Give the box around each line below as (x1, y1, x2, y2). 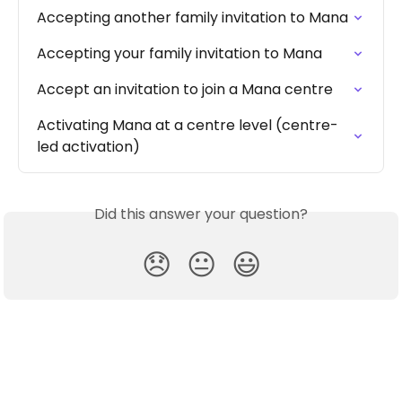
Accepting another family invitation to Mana (37, 6, 348, 28)
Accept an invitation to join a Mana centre (37, 78, 333, 100)
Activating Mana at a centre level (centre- (37, 114, 338, 135)
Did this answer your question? (94, 203, 308, 224)
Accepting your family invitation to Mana (37, 42, 322, 64)
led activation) (37, 135, 140, 157)
